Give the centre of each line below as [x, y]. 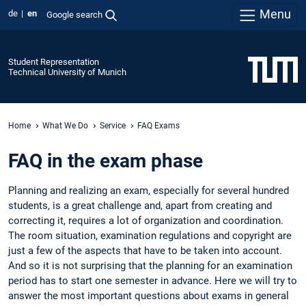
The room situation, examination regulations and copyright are [150, 236]
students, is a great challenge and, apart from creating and [140, 206]
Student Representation [54, 61]
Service [113, 125]
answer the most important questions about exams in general [149, 296]
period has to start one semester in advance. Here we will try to [153, 281]
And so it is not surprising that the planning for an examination [150, 266]
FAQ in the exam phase [106, 161]
